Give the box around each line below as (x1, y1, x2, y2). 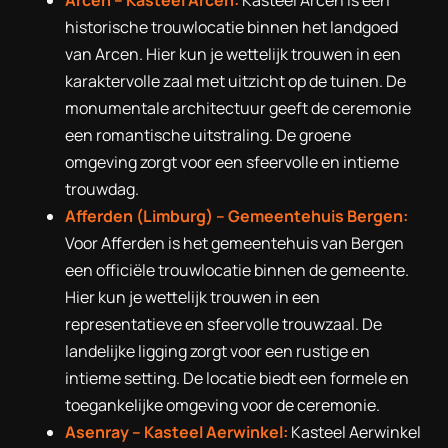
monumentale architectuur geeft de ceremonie (65, 96, 411, 119)
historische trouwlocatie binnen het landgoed (65, 15, 398, 38)
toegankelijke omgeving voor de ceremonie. (65, 393, 380, 416)
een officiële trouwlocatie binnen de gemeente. (65, 258, 409, 281)
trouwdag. (65, 177, 139, 200)
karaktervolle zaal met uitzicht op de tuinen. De (65, 69, 406, 92)
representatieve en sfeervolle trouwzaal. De (65, 312, 382, 335)
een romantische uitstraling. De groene (65, 123, 351, 146)
